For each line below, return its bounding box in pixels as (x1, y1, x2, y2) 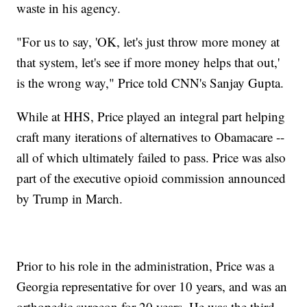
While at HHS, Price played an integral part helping (16, 108, 286, 125)
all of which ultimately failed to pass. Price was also (16, 149, 286, 167)
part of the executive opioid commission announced (16, 169, 286, 187)
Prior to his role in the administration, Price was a (16, 257, 275, 275)
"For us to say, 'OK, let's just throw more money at (16, 33, 280, 51)
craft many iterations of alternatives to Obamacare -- (16, 128, 285, 146)
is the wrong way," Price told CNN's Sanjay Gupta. (16, 74, 284, 92)
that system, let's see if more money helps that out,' (16, 53, 280, 71)
